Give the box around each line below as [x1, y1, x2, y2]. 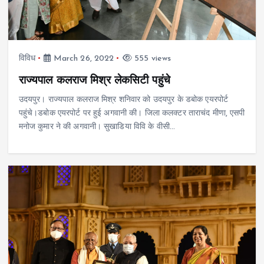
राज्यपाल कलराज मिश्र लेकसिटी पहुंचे [18, 74, 170, 87]
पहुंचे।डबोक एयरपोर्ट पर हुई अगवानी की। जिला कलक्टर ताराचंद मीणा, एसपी [18, 108, 245, 118]
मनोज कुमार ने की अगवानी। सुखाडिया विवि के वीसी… [18, 122, 176, 131]
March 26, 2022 [51, 54, 114, 63]
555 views [131, 54, 171, 63]
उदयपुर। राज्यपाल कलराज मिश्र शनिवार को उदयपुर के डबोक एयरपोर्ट [18, 95, 229, 104]
